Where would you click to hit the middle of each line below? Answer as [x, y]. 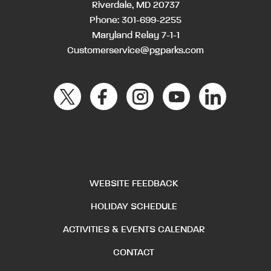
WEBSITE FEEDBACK [134, 184]
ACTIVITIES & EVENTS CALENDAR [134, 230]
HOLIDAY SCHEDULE [134, 207]
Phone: [106, 21]
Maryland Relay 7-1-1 [135, 36]
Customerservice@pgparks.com [135, 51]
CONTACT [134, 253]
